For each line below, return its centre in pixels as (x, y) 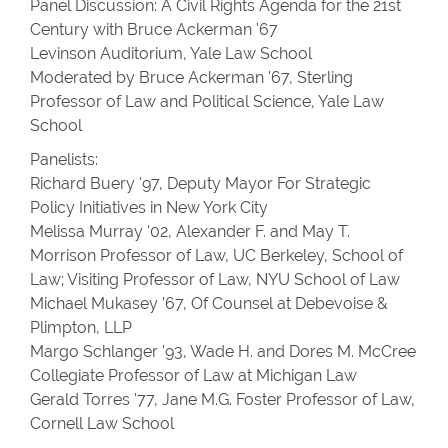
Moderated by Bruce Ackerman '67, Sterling (191, 77)
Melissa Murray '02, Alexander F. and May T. (190, 231)
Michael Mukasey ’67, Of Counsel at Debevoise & (209, 303)
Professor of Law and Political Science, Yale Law (207, 101)
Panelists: (64, 159)
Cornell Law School (102, 423)
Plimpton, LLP (81, 327)
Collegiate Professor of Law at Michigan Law (193, 375)
